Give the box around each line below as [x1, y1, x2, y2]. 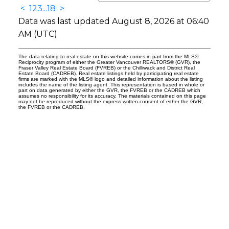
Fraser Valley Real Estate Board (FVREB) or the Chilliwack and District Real [18, 65, 195, 71]
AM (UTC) [18, 29, 57, 39]
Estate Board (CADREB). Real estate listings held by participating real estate [18, 71, 199, 77]
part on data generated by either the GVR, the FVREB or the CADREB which [18, 87, 200, 94]
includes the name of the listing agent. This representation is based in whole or [18, 82, 204, 88]
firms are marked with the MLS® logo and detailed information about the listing [18, 76, 203, 82]
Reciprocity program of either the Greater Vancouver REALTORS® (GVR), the [18, 59, 200, 65]
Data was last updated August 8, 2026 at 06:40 [18, 16, 209, 27]
